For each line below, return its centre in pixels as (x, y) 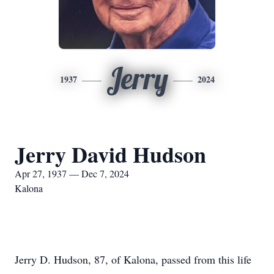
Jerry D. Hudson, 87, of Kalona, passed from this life (133, 259)
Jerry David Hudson (110, 154)
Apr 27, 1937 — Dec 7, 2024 (72, 173)
